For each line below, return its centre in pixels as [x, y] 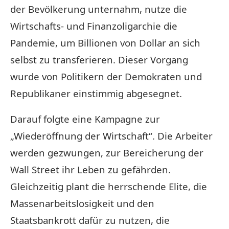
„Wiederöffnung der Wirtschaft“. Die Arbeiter [111, 135]
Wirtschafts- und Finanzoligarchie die [94, 26]
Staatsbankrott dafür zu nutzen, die [90, 220]
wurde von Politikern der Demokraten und [106, 76]
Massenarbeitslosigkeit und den [82, 203]
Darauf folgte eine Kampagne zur [85, 119]
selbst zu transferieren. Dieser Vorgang [99, 59]
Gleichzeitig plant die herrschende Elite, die [109, 186]
